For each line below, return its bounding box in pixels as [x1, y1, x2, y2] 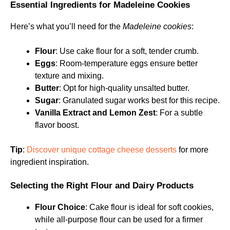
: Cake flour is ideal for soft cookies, [85, 203, 214, 212]
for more [177, 145, 208, 154]
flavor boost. [35, 121, 79, 129]
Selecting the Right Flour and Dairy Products [10, 181, 194, 190]
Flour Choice [35, 203, 85, 212]
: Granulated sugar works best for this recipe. [59, 96, 220, 105]
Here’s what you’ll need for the [10, 22, 123, 31]
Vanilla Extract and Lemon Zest [35, 108, 156, 117]
